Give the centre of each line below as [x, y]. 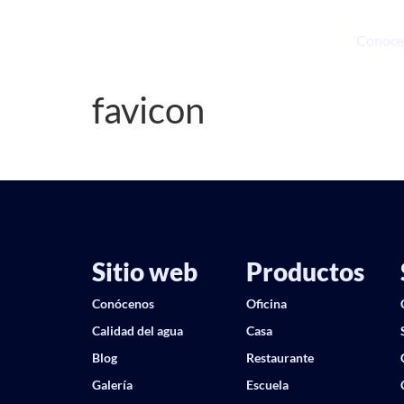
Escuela [267, 385]
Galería [112, 385]
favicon [148, 110]
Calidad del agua [138, 331]
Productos [305, 272]
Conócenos [123, 304]
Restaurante [280, 358]
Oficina [266, 304]
